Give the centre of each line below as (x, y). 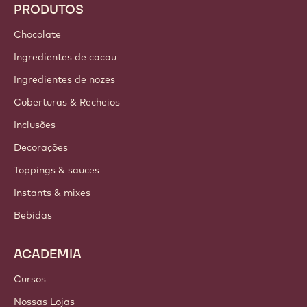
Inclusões (35, 125)
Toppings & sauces (57, 170)
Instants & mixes (52, 193)
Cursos (30, 279)
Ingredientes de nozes (64, 80)
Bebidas (33, 216)
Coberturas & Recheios (67, 102)
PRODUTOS (49, 10)
